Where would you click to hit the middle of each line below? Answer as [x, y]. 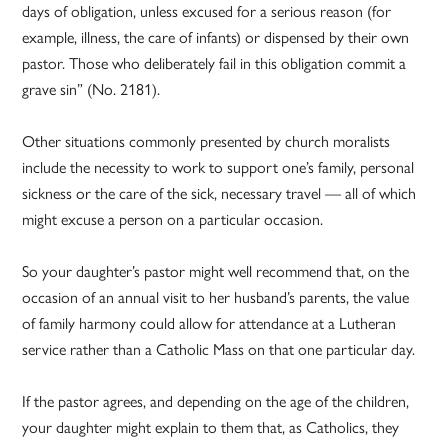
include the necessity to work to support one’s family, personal [218, 168]
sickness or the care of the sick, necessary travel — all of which [219, 194]
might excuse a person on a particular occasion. [173, 220]
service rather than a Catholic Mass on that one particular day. [219, 350]
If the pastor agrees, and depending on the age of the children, [216, 402]
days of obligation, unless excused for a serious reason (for [207, 12]
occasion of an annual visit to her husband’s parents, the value [216, 298]
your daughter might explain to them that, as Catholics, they [211, 428]
